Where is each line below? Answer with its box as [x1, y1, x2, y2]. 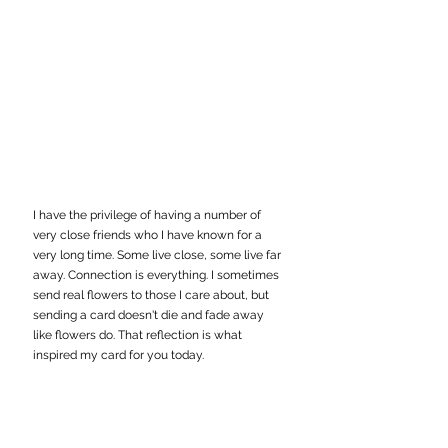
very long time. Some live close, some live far [33, 247, 284, 262]
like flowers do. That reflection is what [33, 327, 245, 342]
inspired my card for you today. [33, 347, 204, 362]
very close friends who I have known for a [33, 227, 265, 242]
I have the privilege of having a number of [33, 207, 264, 222]
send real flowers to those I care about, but [33, 287, 272, 302]
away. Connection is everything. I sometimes [33, 267, 282, 282]
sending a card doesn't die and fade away [33, 307, 267, 322]
